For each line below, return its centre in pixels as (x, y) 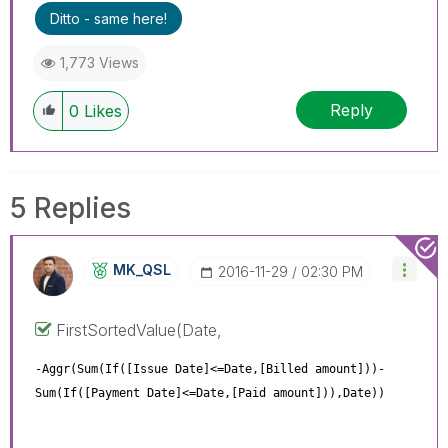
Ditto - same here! (108, 18)
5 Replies (70, 208)
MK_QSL (142, 269)
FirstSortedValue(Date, (139, 330)
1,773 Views (99, 62)
